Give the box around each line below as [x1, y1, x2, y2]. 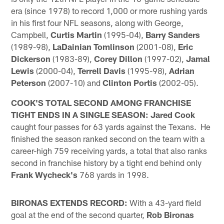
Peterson [11, 77, 46, 87]
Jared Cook [150, 109, 195, 119]
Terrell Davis [77, 65, 126, 75]
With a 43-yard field [127, 197, 201, 207]
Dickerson [11, 53, 51, 63]
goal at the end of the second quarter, [11, 209, 147, 219]
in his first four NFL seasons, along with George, [11, 17, 184, 27]
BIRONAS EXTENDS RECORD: [11, 197, 128, 207]
